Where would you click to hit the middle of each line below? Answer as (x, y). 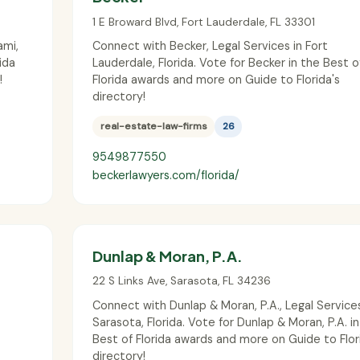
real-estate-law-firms (153, 127)
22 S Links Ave (129, 281)
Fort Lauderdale (223, 22)
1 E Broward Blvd (135, 22)
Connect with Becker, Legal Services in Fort (210, 46)
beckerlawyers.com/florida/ (166, 175)
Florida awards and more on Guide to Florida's (216, 80)
